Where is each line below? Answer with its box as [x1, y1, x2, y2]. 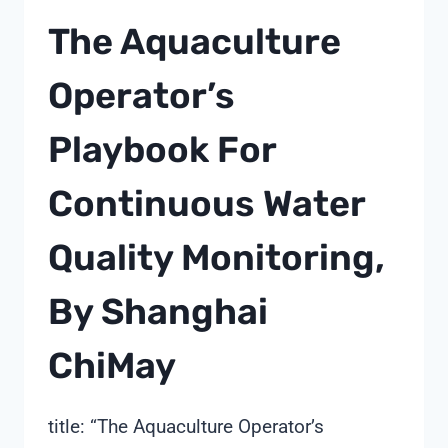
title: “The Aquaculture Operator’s [48, 415, 324, 439]
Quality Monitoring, [48, 236, 385, 280]
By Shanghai [48, 290, 268, 334]
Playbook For [48, 128, 276, 172]
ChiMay [48, 344, 176, 388]
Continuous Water [48, 182, 365, 226]
